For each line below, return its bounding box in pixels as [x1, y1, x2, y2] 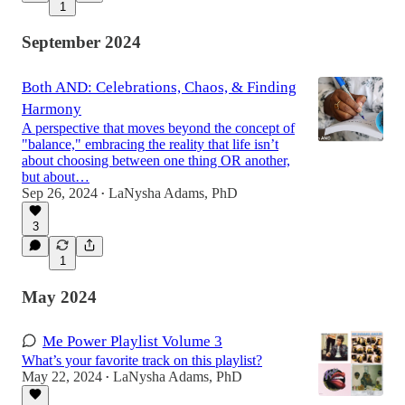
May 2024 [22, 287, 97, 306]
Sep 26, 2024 [22, 184, 98, 201]
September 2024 [22, 33, 141, 52]
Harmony [22, 99, 81, 118]
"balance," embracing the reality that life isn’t [22, 136, 278, 152]
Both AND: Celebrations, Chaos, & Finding [22, 78, 297, 96]
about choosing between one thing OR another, [22, 152, 290, 168]
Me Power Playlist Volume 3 [42, 333, 222, 351]
